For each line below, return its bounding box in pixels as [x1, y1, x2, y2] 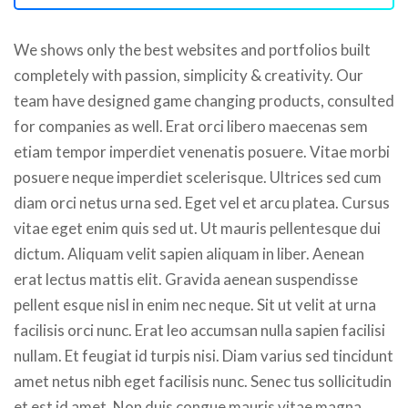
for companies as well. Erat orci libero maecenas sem [14, 117, 368, 136]
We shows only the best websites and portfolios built [14, 40, 371, 59]
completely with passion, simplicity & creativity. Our [14, 66, 363, 85]
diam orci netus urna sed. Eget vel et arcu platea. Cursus [14, 193, 390, 212]
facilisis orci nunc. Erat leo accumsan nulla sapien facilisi [14, 321, 385, 340]
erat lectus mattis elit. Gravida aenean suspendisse [14, 270, 358, 289]
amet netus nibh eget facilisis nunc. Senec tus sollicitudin [14, 372, 392, 391]
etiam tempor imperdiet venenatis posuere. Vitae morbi [14, 142, 390, 161]
